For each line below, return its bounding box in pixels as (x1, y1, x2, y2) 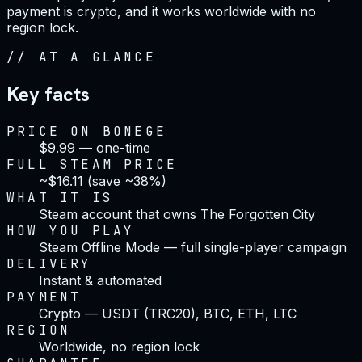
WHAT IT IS (6, 188, 113, 206)
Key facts (6, 81, 90, 107)
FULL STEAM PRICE (6, 155, 178, 173)
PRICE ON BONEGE (6, 122, 166, 140)
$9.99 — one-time (39, 139, 150, 156)
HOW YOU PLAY (6, 221, 135, 239)
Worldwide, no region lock (39, 338, 200, 355)
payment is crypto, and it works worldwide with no (6, 2, 316, 19)
